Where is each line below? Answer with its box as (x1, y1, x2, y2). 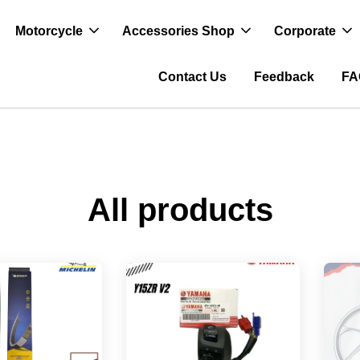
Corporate (274, 24, 337, 38)
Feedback (254, 70, 315, 84)
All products (87, 192, 273, 227)
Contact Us (158, 70, 227, 84)
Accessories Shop (122, 24, 235, 38)
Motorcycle (15, 24, 84, 38)
